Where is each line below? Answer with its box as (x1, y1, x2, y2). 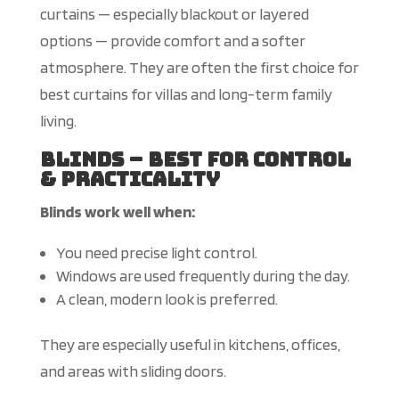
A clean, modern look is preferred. (55, 289, 278, 309)
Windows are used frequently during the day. (55, 266, 350, 286)
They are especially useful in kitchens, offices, (39, 335, 340, 354)
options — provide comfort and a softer (39, 31, 305, 51)
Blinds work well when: (39, 202, 195, 222)
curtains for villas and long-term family (69, 85, 332, 104)
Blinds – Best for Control (39, 147, 351, 174)
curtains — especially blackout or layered (39, 4, 309, 24)
